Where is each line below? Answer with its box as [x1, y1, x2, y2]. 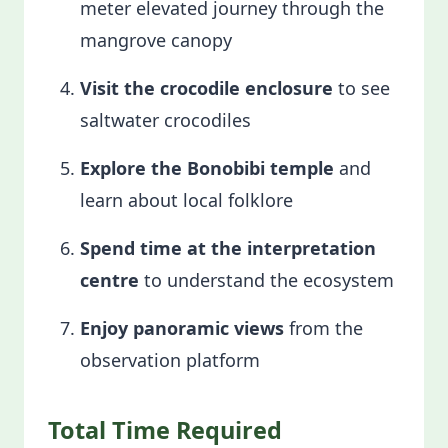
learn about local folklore [80, 188, 293, 212]
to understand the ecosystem [139, 268, 394, 292]
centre [80, 268, 139, 292]
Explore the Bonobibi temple [80, 156, 334, 180]
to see [333, 76, 390, 100]
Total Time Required [48, 414, 282, 446]
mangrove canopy [80, 28, 232, 52]
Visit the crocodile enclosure [80, 76, 333, 100]
